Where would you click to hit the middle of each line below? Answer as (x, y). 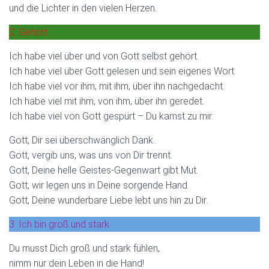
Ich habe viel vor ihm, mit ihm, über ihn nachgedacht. (117, 86)
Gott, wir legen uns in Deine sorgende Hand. (99, 185)
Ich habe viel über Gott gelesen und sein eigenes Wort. (122, 71)
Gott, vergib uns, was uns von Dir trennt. (91, 155)
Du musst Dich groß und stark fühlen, (84, 248)
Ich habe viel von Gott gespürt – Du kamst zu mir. (111, 116)
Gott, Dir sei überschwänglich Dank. (82, 140)
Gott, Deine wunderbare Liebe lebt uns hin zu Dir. (108, 200)
